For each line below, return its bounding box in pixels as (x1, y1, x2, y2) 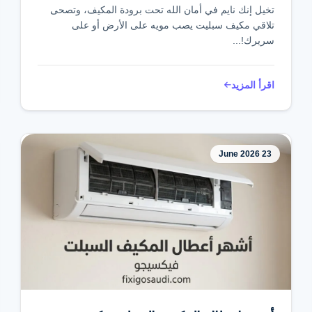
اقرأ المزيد (231, 79, 274, 91)
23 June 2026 (261, 149, 272, 159)
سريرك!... (232, 35, 274, 46)
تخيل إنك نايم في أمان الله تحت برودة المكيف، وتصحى (49, 4, 274, 15)
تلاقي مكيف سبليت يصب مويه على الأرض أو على (71, 19, 274, 31)
